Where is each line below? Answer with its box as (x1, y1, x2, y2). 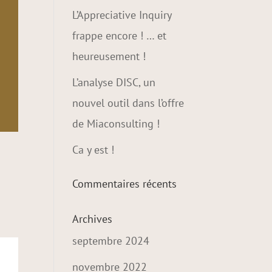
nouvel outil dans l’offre (72, 96, 185, 110)
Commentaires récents (72, 177, 177, 191)
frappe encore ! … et (72, 29, 167, 42)
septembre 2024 (72, 234, 150, 248)
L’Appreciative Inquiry (72, 8, 172, 22)
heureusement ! (72, 49, 146, 63)
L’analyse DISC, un (72, 75, 156, 89)
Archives (72, 212, 113, 226)
